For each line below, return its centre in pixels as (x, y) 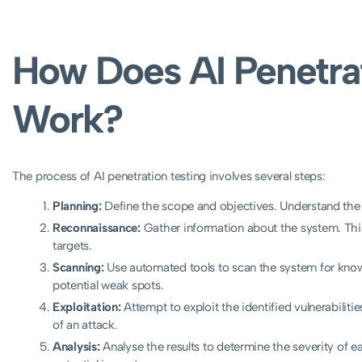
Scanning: (78, 267)
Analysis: (76, 346)
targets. (72, 245)
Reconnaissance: (97, 227)
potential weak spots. (108, 285)
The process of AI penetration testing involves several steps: (169, 176)
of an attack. (85, 324)
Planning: (77, 206)
